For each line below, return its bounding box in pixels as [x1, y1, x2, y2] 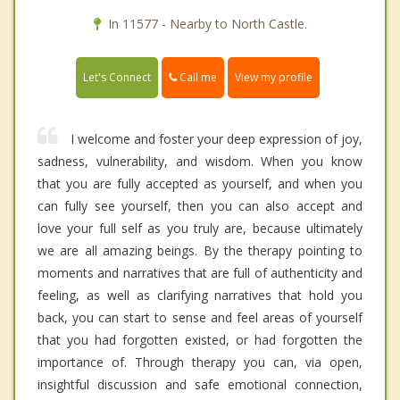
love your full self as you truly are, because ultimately [37, 220, 362, 237]
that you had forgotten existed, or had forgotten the [37, 331, 362, 349]
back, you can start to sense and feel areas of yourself [37, 309, 362, 327]
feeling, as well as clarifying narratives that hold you [37, 287, 362, 304]
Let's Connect [83, 70, 151, 86]
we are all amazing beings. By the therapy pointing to [37, 242, 362, 260]
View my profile [235, 70, 312, 86]
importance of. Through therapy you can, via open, [37, 354, 362, 371]
